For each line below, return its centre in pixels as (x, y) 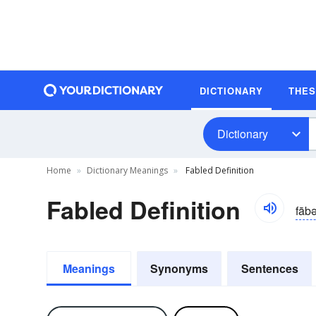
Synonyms (179, 268)
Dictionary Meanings (127, 170)
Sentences (269, 268)
